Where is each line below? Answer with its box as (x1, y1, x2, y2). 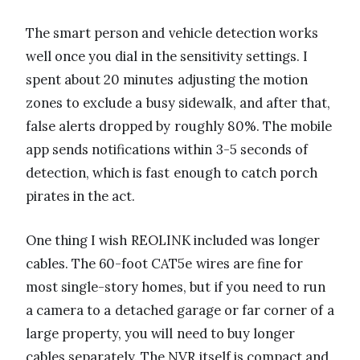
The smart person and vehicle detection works (26, 23, 318, 42)
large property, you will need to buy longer (26, 324, 296, 342)
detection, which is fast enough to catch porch (26, 163, 318, 182)
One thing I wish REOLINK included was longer (26, 231, 321, 249)
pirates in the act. (26, 186, 136, 205)
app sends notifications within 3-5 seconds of (26, 140, 308, 158)
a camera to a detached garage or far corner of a (26, 301, 334, 319)
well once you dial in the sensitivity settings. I (26, 47, 309, 65)
